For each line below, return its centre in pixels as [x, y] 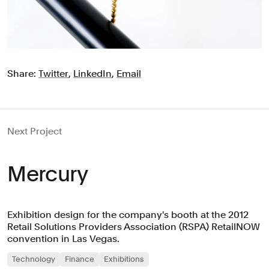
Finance [80, 259]
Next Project [35, 131]
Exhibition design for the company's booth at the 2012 [128, 215]
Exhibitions [124, 259]
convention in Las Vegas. [63, 239]
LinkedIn [92, 74]
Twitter [53, 74]
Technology [34, 259]
